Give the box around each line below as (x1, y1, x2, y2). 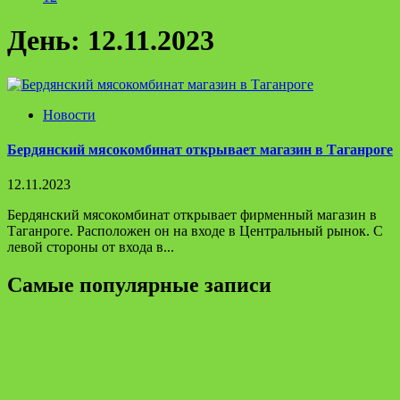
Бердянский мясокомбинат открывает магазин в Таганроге (7, 142, 393, 158)
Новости (43, 106, 96, 122)
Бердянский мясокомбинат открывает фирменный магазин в (7, 207, 377, 223)
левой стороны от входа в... (7, 239, 174, 255)
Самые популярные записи (7, 273, 271, 297)
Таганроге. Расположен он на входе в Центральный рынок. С (7, 223, 383, 239)
